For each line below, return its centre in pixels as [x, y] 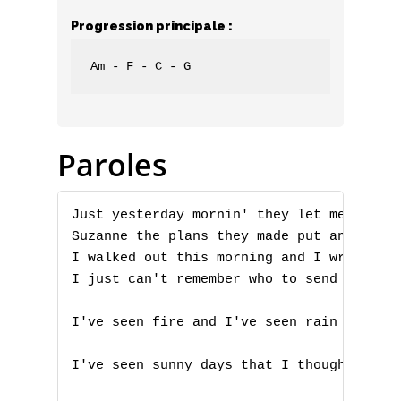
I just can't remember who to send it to [229, 280]
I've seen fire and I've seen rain [205, 323]
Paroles [112, 165]
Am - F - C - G [141, 67]
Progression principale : [152, 26]
